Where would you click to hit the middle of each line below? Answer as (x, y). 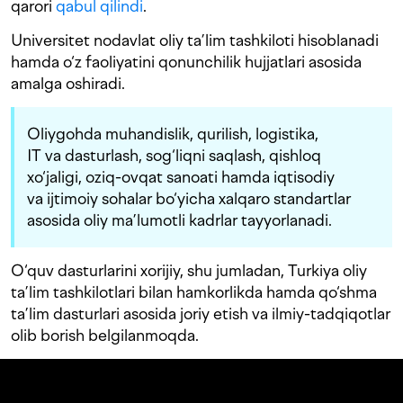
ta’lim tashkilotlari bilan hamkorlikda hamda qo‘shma (194, 292)
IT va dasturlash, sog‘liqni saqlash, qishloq (174, 156)
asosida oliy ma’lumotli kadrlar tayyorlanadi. (179, 220)
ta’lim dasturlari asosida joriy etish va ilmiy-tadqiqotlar (201, 314)
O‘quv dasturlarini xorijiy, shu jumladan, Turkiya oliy (189, 271)
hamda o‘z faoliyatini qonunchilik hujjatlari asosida (186, 62)
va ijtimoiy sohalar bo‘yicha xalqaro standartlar (189, 199)
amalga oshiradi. (68, 84)
